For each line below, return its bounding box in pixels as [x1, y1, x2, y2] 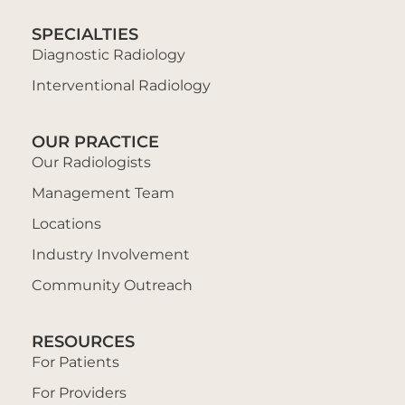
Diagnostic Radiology [32, 44, 185, 64]
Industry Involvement [32, 244, 190, 264]
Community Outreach [32, 275, 193, 295]
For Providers [32, 382, 127, 402]
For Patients [32, 352, 119, 372]
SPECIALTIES [32, 23, 138, 45]
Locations [32, 213, 101, 233]
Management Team [32, 183, 174, 202]
